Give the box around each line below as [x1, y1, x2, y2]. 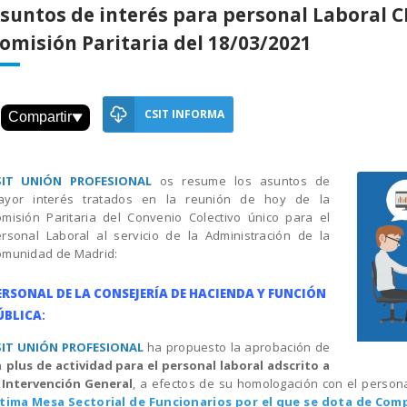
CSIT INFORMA [144, 105, 224, 122]
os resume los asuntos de [151, 172, 331, 189]
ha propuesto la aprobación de [143, 338, 331, 355]
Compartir [7, 109, 72, 125]
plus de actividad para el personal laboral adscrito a [5, 356, 331, 373]
